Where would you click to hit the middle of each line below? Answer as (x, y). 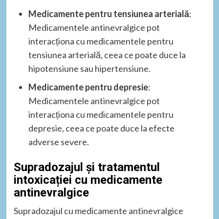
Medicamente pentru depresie (88, 87)
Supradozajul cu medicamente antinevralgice (98, 210)
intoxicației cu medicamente (88, 180)
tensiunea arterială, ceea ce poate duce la (107, 55)
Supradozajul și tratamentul (87, 167)
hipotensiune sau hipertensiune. (89, 68)
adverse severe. (58, 142)
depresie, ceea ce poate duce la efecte (101, 128)
